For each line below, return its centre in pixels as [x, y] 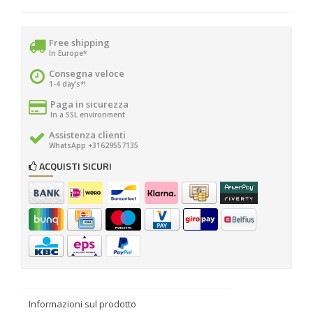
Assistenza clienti [87, 135]
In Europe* [68, 53]
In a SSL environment [88, 115]
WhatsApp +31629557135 [94, 145]
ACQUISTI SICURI [74, 166]
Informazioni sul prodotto [82, 304]
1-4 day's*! [67, 84]
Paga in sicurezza [89, 104]
